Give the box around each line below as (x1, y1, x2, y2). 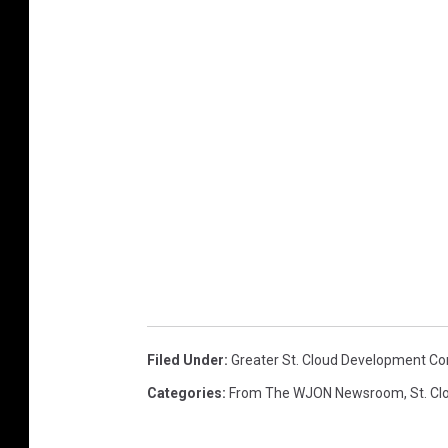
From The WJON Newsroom (229, 384, 404, 401)
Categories (147, 384, 222, 401)
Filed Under (147, 351, 224, 368)
